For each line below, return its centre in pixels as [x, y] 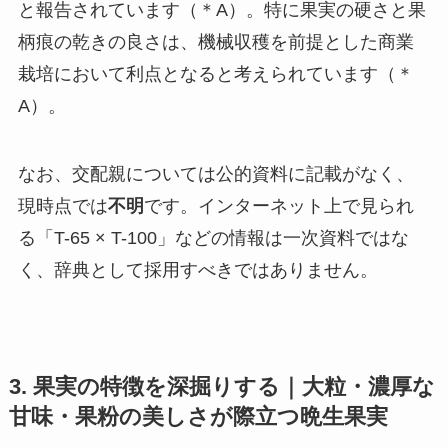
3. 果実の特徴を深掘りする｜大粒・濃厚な [221, 386]
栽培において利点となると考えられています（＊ [215, 73]
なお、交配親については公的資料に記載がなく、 [215, 173]
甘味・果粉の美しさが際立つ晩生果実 [198, 416]
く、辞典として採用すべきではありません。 [197, 269]
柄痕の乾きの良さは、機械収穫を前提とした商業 [215, 41]
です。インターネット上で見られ [278, 205]
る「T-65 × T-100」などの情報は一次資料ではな [213, 237]
